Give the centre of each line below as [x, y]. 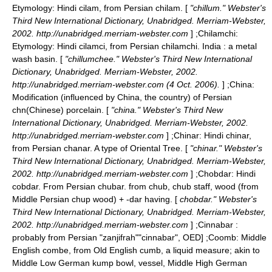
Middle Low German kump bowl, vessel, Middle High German [130, 263]
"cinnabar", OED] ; [173, 237]
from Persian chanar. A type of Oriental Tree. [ [100, 148]
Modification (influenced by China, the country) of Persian [122, 97]
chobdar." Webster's [217, 199]
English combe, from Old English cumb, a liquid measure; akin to [136, 250]
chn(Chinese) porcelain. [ [60, 110]
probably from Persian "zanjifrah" [75, 237]
